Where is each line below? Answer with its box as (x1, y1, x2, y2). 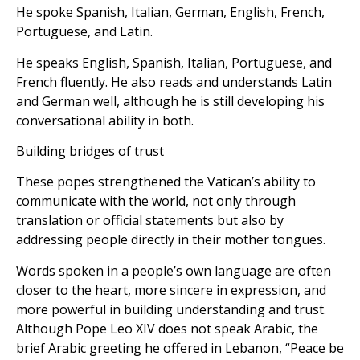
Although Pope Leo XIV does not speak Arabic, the (16, 319, 318, 337)
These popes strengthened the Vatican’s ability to (16, 173, 316, 191)
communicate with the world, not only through (16, 192, 296, 211)
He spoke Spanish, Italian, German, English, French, (16, 3, 325, 22)
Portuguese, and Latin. (16, 22, 153, 41)
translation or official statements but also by (16, 211, 284, 230)
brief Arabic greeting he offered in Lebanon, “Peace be (16, 338, 344, 357)
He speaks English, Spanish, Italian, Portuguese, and (16, 53, 332, 72)
